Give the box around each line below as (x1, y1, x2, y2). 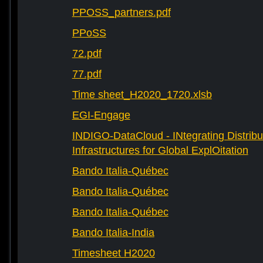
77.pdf (72, 68, 102, 80)
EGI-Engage (72, 109, 130, 122)
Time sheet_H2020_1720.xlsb (72, 89, 212, 101)
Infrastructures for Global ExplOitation (72, 144, 248, 157)
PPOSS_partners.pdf (72, 6, 171, 19)
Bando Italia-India (72, 227, 154, 239)
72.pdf (72, 48, 102, 60)
